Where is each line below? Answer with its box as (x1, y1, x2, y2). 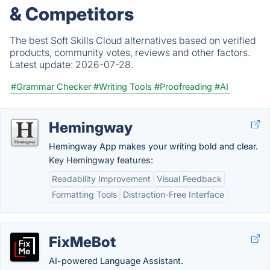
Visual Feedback (157, 174, 222, 184)
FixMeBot (49, 233, 116, 251)
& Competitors (10, 3, 134, 25)
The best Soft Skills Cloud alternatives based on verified (10, 34, 256, 46)
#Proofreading (154, 81, 212, 92)
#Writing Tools (93, 81, 152, 92)
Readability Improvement (52, 174, 151, 184)
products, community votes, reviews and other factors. (10, 46, 250, 58)
